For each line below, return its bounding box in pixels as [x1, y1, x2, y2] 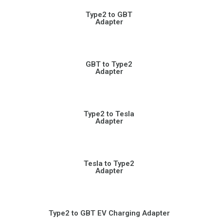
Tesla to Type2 [84, 159, 134, 168]
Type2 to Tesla [84, 109, 134, 118]
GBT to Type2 [86, 60, 132, 69]
